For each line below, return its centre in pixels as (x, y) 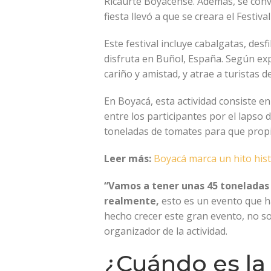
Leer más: (129, 159)
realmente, (132, 201)
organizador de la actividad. (166, 231)
